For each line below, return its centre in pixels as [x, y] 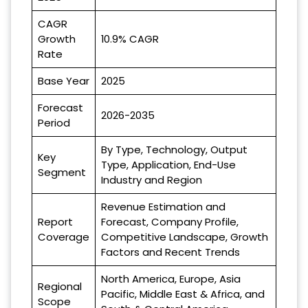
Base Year [64, 80]
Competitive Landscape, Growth [185, 236]
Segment [62, 172]
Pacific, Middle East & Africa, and [183, 294]
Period [54, 122]
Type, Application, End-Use [168, 164]
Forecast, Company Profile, [170, 221]
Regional [60, 286]
